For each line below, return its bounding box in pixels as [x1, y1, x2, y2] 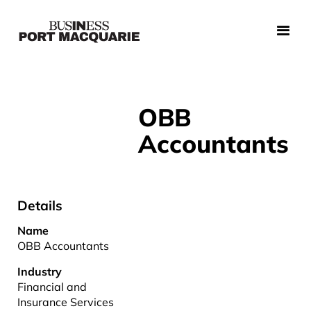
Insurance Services [17, 295, 114, 309]
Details [17, 197, 62, 214]
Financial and [17, 280, 87, 294]
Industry [17, 264, 62, 278]
